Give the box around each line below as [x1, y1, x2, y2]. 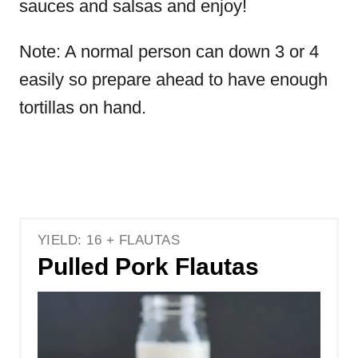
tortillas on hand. [19, 97, 146, 118]
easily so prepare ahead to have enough [19, 70, 328, 90]
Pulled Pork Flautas [38, 253, 259, 280]
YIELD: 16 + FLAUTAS [38, 233, 181, 248]
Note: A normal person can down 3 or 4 [19, 42, 319, 62]
